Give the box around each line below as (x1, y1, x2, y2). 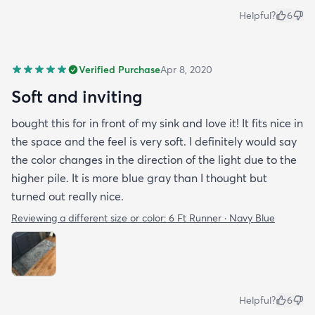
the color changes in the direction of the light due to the (11, 153, 297, 167)
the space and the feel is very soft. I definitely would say (11, 134, 297, 149)
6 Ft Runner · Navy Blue (169, 212, 275, 225)
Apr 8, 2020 (160, 63, 212, 77)
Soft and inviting (11, 86, 143, 108)
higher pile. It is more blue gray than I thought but (11, 171, 267, 186)
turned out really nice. (11, 189, 124, 204)
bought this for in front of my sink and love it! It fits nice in (11, 116, 303, 131)
